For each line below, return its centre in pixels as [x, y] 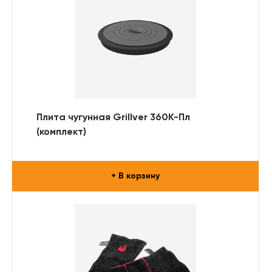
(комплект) [61, 132]
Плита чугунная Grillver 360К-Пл [113, 117]
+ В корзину [135, 176]
